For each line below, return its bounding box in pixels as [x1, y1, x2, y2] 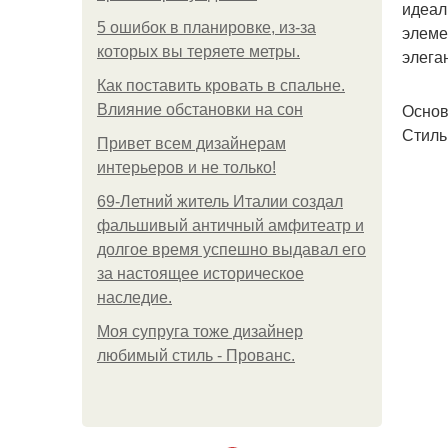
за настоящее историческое [97, 265, 304, 282]
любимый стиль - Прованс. [97, 347, 295, 364]
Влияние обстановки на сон [97, 101, 303, 118]
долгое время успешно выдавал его [97, 241, 366, 258]
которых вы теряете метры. [97, 43, 300, 60]
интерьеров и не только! [97, 159, 276, 176]
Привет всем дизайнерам [97, 135, 286, 152]
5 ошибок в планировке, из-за [97, 19, 316, 36]
